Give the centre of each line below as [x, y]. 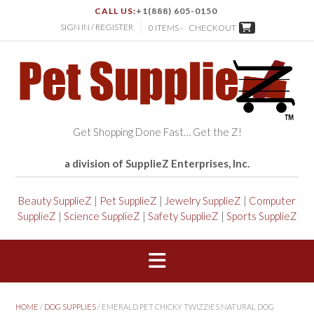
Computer [272, 201]
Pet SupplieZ [128, 201]
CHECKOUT [212, 28]
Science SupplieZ [102, 216]
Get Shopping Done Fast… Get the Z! [157, 132]
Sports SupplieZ [261, 216]
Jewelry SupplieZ [203, 201]
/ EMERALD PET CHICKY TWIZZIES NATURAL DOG [185, 306]
